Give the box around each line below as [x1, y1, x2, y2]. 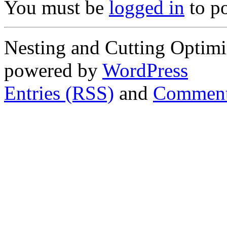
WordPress [102, 59, 188, 82]
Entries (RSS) [4, 82, 114, 104]
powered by [4, 59, 102, 82]
